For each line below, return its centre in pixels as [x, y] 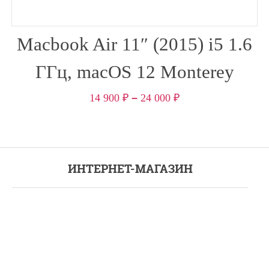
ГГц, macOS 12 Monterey [134, 71]
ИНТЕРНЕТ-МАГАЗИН [130, 168]
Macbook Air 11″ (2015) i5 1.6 [134, 44]
